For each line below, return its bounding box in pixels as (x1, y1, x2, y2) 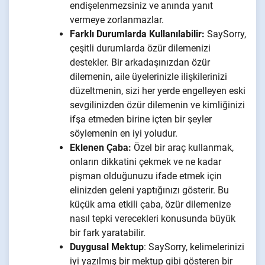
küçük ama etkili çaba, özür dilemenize (70, 199, 231, 211)
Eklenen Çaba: (70, 142, 134, 154)
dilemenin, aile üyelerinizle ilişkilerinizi (70, 71, 227, 83)
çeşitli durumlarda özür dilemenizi (70, 43, 211, 54)
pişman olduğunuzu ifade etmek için (70, 170, 222, 182)
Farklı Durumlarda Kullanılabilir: (70, 28, 207, 40)
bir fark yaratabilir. (70, 227, 146, 239)
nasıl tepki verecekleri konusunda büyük (70, 213, 235, 225)
